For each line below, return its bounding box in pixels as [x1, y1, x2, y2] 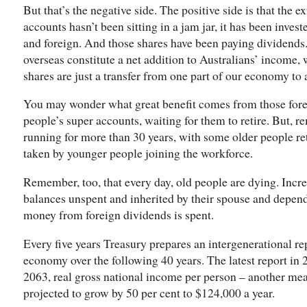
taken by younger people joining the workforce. [23, 145, 253, 162]
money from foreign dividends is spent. [23, 206, 214, 223]
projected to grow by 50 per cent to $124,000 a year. [23, 284, 275, 301]
